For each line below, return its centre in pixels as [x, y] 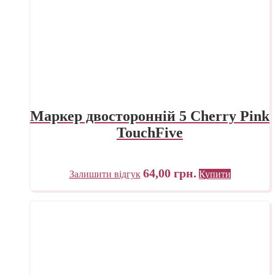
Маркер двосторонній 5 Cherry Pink [150, 116]
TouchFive [150, 132]
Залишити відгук [105, 174]
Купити [215, 174]
